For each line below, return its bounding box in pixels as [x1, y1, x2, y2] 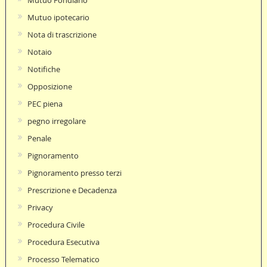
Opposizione [27, 80, 72, 92]
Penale [27, 132, 51, 144]
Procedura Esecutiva [27, 236, 100, 247]
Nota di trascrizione [27, 29, 97, 40]
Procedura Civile [27, 219, 85, 230]
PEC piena [27, 98, 63, 109]
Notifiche [27, 63, 60, 74]
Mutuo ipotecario [27, 11, 89, 23]
